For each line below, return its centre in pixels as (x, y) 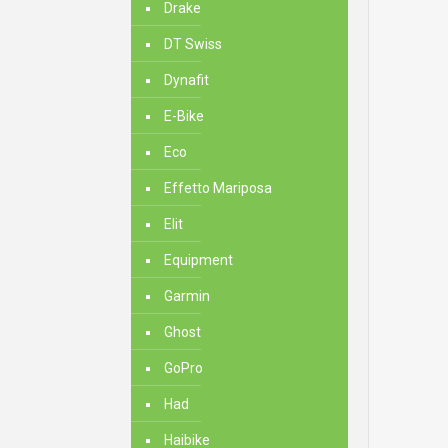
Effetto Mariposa (218, 188)
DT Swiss (193, 44)
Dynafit (186, 80)
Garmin (187, 296)
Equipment (198, 260)
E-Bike (184, 116)
